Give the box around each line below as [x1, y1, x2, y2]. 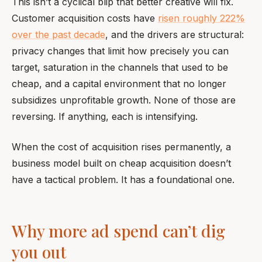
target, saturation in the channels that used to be [12, 61, 228, 73]
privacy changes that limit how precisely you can [12, 45, 229, 57]
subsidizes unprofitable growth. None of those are [12, 94, 236, 106]
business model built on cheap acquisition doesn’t [12, 157, 231, 169]
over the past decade [12, 29, 105, 40]
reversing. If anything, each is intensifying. [12, 111, 198, 122]
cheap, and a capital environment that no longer [12, 78, 226, 89]
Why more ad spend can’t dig [12, 220, 225, 242]
